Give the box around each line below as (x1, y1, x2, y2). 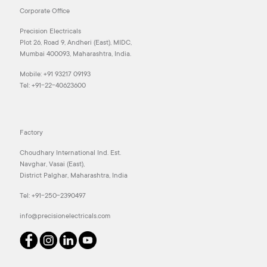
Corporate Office (20, 8, 70, 16)
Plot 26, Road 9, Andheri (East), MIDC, (20, 39, 132, 48)
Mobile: (20, 71, 44, 79)
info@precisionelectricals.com (20, 213, 110, 221)
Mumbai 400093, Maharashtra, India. (20, 51, 131, 59)
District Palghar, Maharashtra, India (20, 172, 128, 181)
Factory (20, 129, 43, 138)
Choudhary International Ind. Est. (20, 150, 121, 158)
